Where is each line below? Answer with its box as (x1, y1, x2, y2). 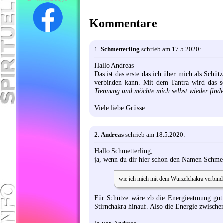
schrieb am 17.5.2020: (140, 45, 201, 53)
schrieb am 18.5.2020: (124, 130, 185, 138)
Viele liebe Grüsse (94, 103, 145, 111)
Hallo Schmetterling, (94, 147, 153, 155)
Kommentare (89, 16, 157, 30)
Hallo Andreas (94, 61, 134, 69)
